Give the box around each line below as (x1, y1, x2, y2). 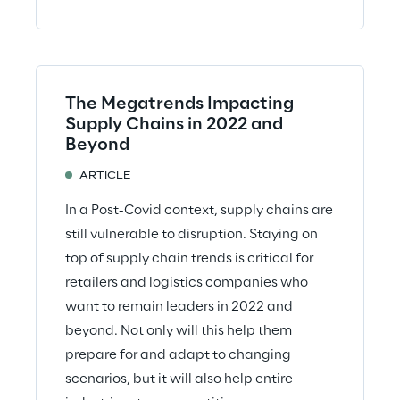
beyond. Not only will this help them (65, 323, 292, 338)
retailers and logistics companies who (65, 275, 308, 290)
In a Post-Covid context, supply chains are (65, 203, 333, 218)
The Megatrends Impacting (65, 95, 294, 113)
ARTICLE (79, 171, 131, 181)
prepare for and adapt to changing (65, 347, 291, 362)
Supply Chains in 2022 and (65, 115, 283, 134)
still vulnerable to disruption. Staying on (65, 227, 318, 242)
